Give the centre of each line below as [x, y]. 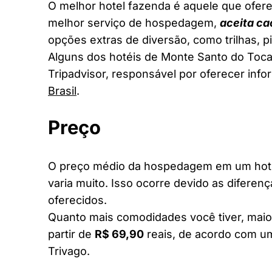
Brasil [62, 90]
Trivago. [69, 251]
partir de [71, 234]
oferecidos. [77, 200]
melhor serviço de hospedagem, [134, 22]
